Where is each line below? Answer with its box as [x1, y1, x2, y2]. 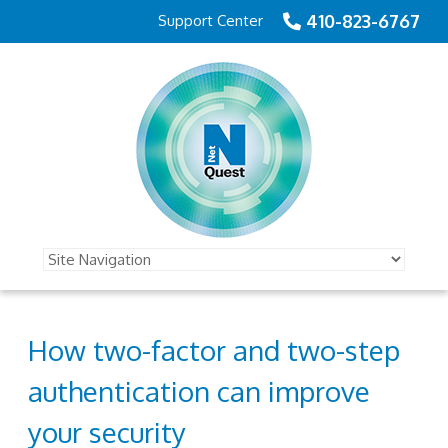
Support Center [158, 10, 263, 30]
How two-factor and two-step [28, 332, 400, 368]
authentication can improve [28, 373, 370, 409]
